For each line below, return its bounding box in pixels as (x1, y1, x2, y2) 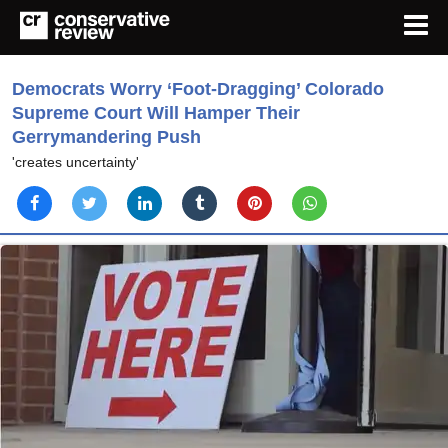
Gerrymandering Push (12, 127, 201, 148)
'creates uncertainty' (12, 154, 139, 171)
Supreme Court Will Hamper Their (12, 103, 300, 124)
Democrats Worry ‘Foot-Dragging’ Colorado (12, 79, 384, 100)
